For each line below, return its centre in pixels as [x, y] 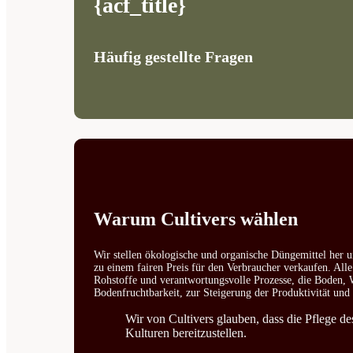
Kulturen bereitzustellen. [186, 333]
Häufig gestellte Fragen [174, 57]
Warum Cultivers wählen [196, 219]
